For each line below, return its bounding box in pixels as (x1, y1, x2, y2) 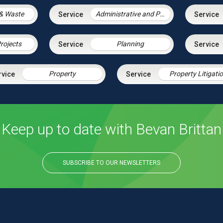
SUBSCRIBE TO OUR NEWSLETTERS (63, 159, 160, 167)
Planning (116, 40, 144, 48)
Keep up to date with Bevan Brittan (1, 120, 222, 138)
